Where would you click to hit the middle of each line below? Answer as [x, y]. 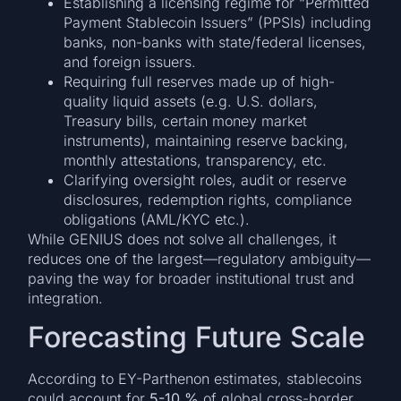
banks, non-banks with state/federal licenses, [215, 42]
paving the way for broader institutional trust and [192, 278]
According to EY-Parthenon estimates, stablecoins [195, 379]
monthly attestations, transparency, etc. [196, 160]
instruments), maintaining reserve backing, [206, 140]
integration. [66, 298]
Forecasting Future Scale [197, 337]
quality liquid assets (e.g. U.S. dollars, [191, 101]
